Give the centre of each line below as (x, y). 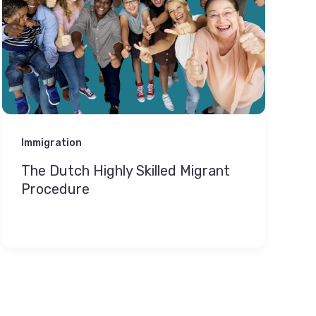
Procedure (55, 189)
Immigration (51, 142)
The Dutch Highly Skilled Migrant (125, 170)
